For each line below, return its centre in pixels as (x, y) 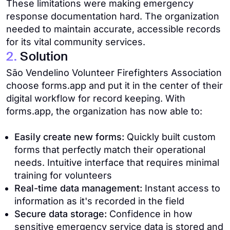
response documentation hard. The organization (113, 16)
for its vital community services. (76, 42)
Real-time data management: (78, 188)
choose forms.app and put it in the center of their (114, 85)
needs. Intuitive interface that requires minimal (117, 162)
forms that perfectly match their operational (110, 150)
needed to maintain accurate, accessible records (113, 29)
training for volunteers (63, 175)
